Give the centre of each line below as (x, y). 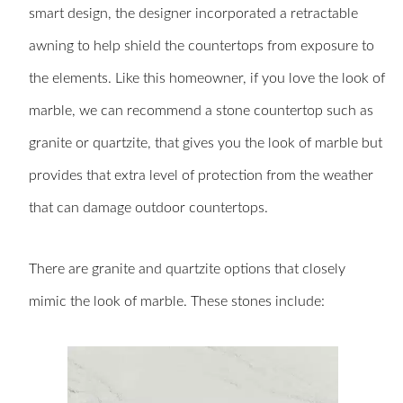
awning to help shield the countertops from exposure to (201, 46)
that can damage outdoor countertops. (148, 208)
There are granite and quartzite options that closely (187, 269)
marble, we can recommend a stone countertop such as (201, 111)
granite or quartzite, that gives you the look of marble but (206, 143)
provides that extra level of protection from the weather (201, 176)
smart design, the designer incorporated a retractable (193, 14)
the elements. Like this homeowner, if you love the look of (207, 79)
